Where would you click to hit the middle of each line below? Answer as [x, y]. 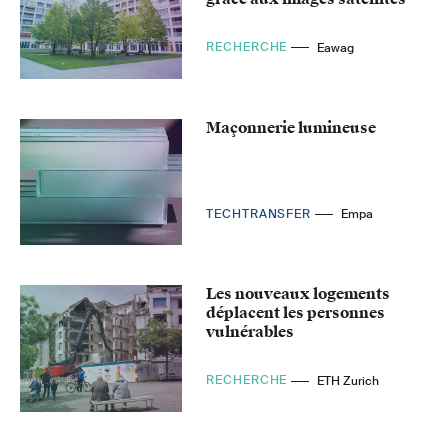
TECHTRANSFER [260, 213]
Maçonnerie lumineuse [291, 127]
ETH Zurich [348, 381]
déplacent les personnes [296, 313]
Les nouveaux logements [298, 294]
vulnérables [250, 332]
